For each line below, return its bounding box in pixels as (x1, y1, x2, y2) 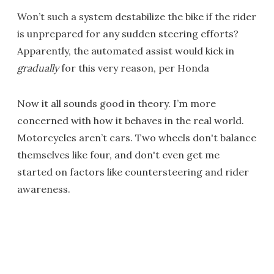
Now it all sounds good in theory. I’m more (17, 97, 216, 110)
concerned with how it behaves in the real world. (17, 114, 244, 127)
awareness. (17, 183, 70, 196)
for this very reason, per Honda (61, 62, 209, 75)
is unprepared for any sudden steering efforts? (17, 28, 239, 40)
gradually (17, 62, 61, 75)
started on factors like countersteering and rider (17, 166, 249, 179)
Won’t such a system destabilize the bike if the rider (17, 10, 256, 23)
